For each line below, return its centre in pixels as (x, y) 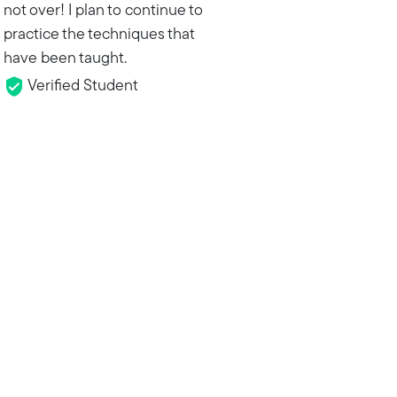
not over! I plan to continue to (103, 12)
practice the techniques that (98, 35)
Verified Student (81, 87)
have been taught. (65, 59)
